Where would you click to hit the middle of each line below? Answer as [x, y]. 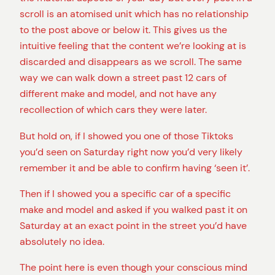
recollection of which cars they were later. [113, 110]
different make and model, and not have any [118, 94]
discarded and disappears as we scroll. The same [131, 62]
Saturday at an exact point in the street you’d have [133, 225]
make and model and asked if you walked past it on [134, 209]
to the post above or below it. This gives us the [123, 30]
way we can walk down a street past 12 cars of [123, 78]
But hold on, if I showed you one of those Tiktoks [126, 136]
